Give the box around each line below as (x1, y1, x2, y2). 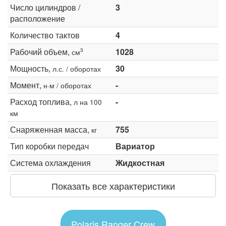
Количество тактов (10, 29, 80, 41)
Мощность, (10, 62, 52, 74)
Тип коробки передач (10, 140, 89, 152)
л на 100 (74, 96, 102, 107)
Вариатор (116, 140, 155, 152)
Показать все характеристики (51, 179, 175, 192)
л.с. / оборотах (52, 63, 101, 74)
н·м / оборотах (43, 80, 91, 90)
